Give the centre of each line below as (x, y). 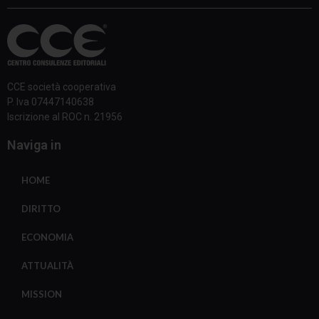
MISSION (42, 294)
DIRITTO (41, 209)
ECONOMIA (47, 237)
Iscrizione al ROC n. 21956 (65, 117)
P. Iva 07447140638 (51, 102)
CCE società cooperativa (62, 87)
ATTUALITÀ (47, 266)
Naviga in (34, 145)
